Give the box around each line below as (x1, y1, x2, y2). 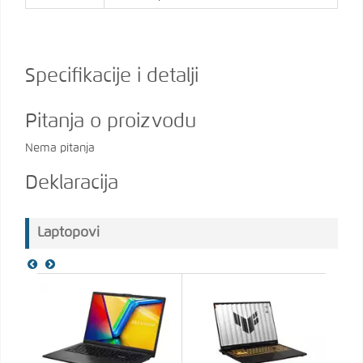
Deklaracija (25, 173, 118, 194)
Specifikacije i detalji (25, 66, 199, 87)
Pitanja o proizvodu (25, 112, 196, 132)
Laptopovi (37, 226, 100, 241)
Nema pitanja (25, 143, 95, 155)
